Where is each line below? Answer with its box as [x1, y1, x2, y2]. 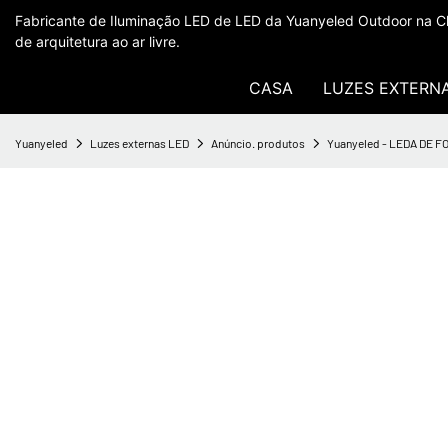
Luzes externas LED [90, 136, 189, 150]
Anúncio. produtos [211, 136, 305, 150]
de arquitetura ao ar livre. [15, 33, 180, 50]
